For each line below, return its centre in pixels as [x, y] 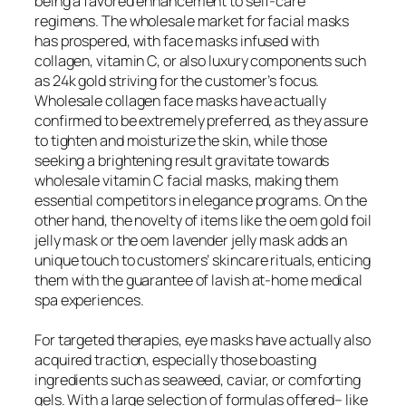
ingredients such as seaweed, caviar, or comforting [198, 379]
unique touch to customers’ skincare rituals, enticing [203, 260]
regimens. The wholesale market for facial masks [192, 20]
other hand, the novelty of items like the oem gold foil [203, 220]
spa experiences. [89, 300]
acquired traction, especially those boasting [175, 359]
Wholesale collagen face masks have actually [180, 100]
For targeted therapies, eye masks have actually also [203, 339]
